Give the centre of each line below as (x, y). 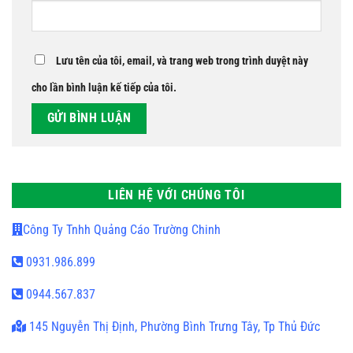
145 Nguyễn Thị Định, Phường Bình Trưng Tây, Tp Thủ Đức (173, 326)
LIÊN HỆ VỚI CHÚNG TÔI (176, 195)
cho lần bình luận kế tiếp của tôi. (104, 88)
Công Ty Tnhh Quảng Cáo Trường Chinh (122, 229)
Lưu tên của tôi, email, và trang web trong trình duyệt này (182, 61)
